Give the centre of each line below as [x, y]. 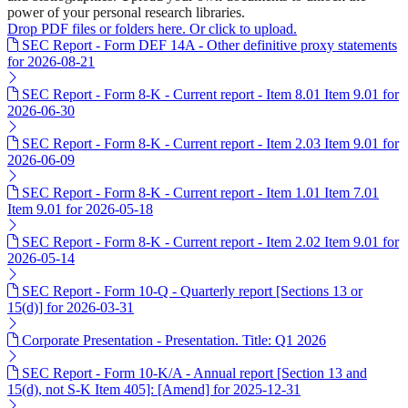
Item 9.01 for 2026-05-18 [80, 209]
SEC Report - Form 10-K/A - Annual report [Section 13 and [194, 373]
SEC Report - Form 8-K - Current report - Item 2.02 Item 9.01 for [210, 242]
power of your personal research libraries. [126, 13]
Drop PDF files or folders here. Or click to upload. [152, 29]
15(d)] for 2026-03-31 [71, 308]
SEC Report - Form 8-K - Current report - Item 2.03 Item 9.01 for [210, 144]
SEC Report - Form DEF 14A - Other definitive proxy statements [209, 46]
